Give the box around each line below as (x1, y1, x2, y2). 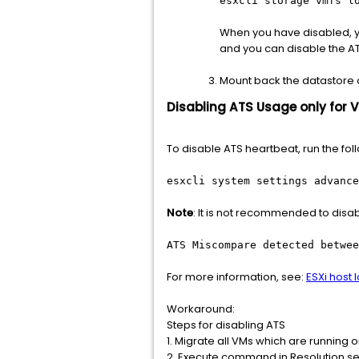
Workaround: (167, 301, 235, 317)
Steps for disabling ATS (167, 317, 285, 333)
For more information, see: (167, 269, 306, 284)
